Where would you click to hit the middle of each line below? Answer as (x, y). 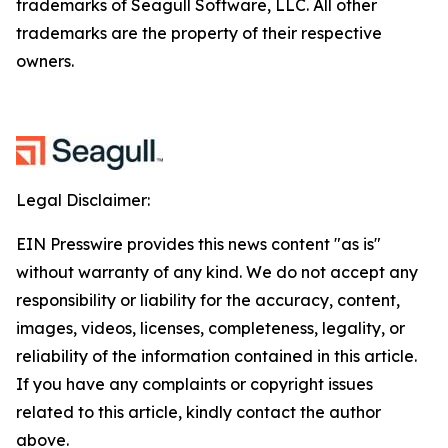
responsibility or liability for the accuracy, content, (208, 300)
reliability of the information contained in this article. (216, 356)
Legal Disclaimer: (83, 200)
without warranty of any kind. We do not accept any (217, 272)
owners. (45, 61)
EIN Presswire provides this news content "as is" (198, 244)
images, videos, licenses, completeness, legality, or (210, 328)
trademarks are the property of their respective (199, 33)
